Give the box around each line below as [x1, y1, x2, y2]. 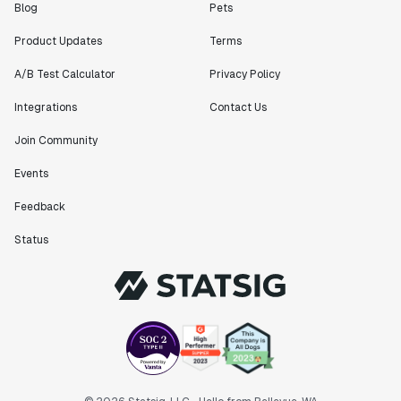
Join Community [14, 133, 98, 148]
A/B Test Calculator [14, 67, 115, 81]
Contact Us [209, 100, 267, 115]
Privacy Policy [209, 67, 280, 81]
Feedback [14, 200, 65, 214]
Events [14, 166, 48, 181]
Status [14, 233, 48, 247]
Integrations [14, 100, 77, 115]
